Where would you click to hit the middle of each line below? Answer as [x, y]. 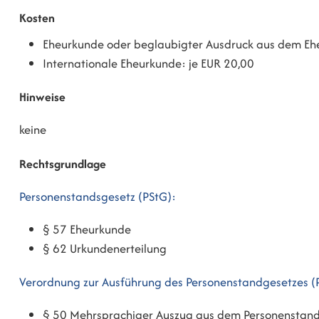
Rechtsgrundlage [63, 163]
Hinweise [42, 96]
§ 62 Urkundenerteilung [105, 249]
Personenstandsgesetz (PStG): [98, 196]
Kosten [37, 18]
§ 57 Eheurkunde [87, 230]
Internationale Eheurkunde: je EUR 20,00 [149, 64]
